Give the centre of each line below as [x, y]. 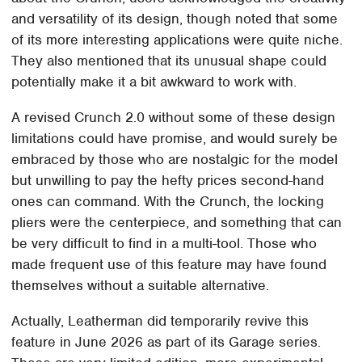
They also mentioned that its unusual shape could [169, 61]
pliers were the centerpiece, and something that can [177, 223]
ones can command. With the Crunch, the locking [168, 202]
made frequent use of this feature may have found [169, 265]
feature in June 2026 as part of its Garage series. [166, 342]
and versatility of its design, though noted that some [175, 19]
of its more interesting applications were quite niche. [177, 40]
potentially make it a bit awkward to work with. [156, 82]
